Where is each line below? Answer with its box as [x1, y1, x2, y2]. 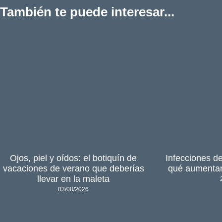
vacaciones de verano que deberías [2, 163, 144, 173]
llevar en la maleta [37, 173, 110, 184]
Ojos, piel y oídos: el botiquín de [10, 153, 137, 163]
